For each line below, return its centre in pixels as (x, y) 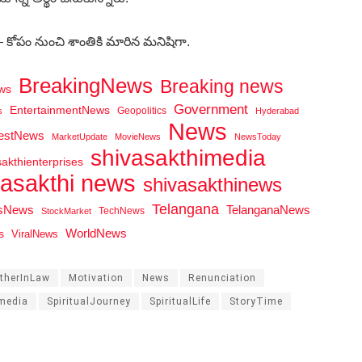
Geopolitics (142, 110)
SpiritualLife (180, 301)
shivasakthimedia (178, 157)
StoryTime (256, 301)
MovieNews (138, 136)
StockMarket (66, 210)
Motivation (96, 278)
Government (211, 109)
